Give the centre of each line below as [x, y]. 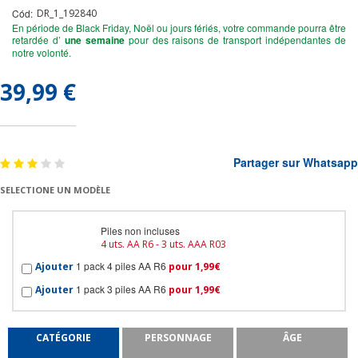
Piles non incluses [140, 231]
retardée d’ [38, 40]
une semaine [94, 40]
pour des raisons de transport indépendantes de [235, 40]
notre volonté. [42, 52]
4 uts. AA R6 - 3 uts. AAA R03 [163, 244]
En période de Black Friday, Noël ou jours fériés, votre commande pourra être [179, 28]
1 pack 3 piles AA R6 [122, 289]
